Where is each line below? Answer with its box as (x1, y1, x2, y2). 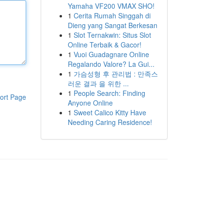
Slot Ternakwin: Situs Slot (73, 30, 151, 40)
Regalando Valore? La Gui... (67, 59, 155, 69)
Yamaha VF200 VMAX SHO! (67, 1, 155, 11)
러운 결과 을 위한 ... (67, 78, 129, 88)
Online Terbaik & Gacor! (67, 40, 141, 49)
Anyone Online (67, 98, 113, 108)
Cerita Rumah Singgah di (73, 11, 151, 20)
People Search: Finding (73, 88, 145, 98)
